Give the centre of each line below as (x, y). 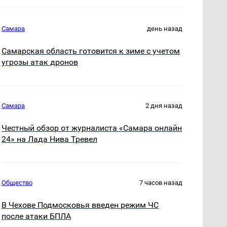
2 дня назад (164, 106)
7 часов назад (161, 183)
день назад (165, 29)
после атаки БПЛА (36, 216)
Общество (17, 183)
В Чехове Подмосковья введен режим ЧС (80, 205)
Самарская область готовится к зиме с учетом (91, 51)
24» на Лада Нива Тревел (50, 139)
